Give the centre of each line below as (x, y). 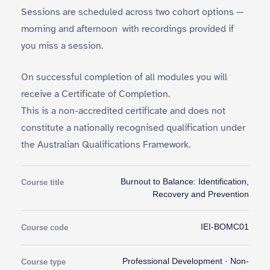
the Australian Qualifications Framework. (106, 145)
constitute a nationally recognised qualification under (133, 128)
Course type (43, 262)
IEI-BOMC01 (225, 227)
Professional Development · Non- (186, 261)
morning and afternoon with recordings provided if (127, 29)
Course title (42, 182)
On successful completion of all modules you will (124, 77)
